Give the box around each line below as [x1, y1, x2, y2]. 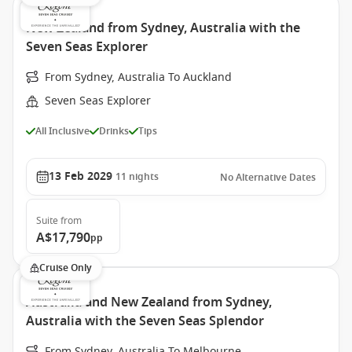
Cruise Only [39, 261, 92, 275]
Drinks [99, 123, 129, 138]
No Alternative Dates [220, 170, 316, 185]
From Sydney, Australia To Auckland [45, 69, 232, 86]
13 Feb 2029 [49, 168, 112, 185]
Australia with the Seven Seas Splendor [26, 312, 264, 331]
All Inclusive [35, 123, 90, 138]
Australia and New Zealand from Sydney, [26, 293, 272, 312]
